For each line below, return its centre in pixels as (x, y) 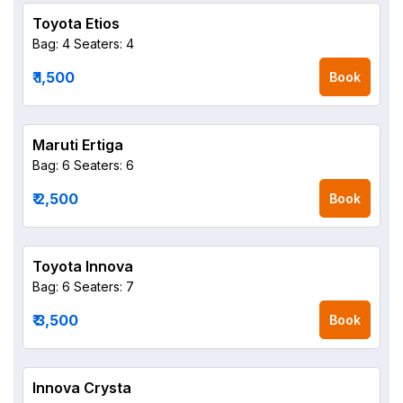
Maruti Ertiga (78, 145)
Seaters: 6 (104, 165)
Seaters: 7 (104, 287)
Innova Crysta (82, 388)
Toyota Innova (83, 266)
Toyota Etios (76, 23)
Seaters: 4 (104, 44)
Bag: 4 (51, 44)
